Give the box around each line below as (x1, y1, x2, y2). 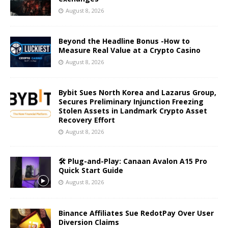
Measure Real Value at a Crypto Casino (59, 45, 201, 55)
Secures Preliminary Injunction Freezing (59, 97, 204, 107)
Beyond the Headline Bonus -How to (59, 36, 190, 46)
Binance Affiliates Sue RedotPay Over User (59, 208, 214, 218)
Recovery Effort (59, 115, 115, 125)
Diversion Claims (59, 217, 119, 227)
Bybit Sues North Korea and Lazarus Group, (59, 88, 216, 98)
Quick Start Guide (59, 165, 123, 176)
